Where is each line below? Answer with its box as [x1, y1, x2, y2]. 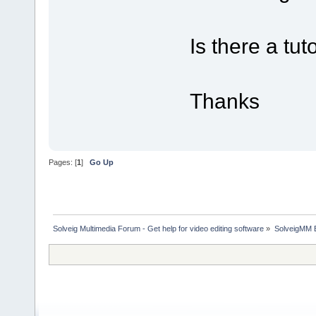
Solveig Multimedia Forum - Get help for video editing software [53, 224, 265, 233]
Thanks [189, 88, 260, 113]
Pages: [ [49, 157, 77, 166]
